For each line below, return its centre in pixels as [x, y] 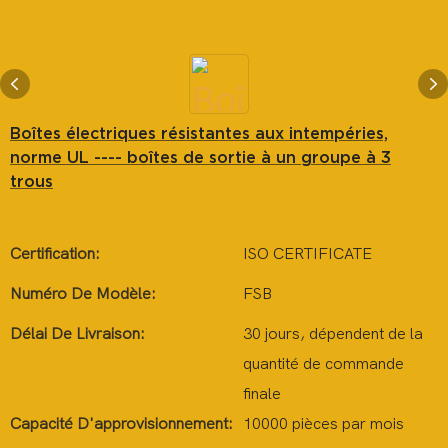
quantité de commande [323, 364]
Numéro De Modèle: [83, 294]
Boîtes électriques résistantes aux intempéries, [199, 133]
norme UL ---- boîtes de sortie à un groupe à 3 [200, 157]
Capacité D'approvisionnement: [121, 424]
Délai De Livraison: [77, 334]
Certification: [55, 254]
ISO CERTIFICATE [307, 254]
